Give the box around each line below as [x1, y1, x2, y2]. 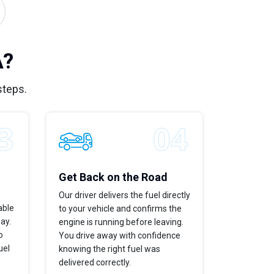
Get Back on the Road [59, 170, 168, 183]
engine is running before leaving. [59, 217, 183, 227]
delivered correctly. [59, 257, 131, 267]
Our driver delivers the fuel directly [59, 190, 190, 200]
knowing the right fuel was [59, 243, 160, 254]
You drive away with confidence [59, 230, 180, 240]
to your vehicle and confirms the [59, 203, 182, 213]
